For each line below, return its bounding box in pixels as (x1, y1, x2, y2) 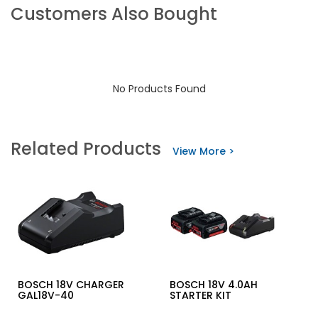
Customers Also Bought (11, 2, 217, 26)
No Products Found (112, 82, 206, 96)
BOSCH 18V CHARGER (18, 278, 124, 292)
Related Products (11, 137, 161, 160)
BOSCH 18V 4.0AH (170, 278, 258, 292)
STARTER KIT (170, 288, 231, 303)
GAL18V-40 (18, 288, 74, 303)
